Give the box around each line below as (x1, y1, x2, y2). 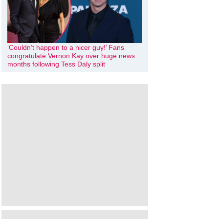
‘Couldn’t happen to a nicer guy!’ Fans (7, 44, 124, 51)
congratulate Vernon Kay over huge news (7, 52, 135, 60)
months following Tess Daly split (7, 60, 105, 68)
